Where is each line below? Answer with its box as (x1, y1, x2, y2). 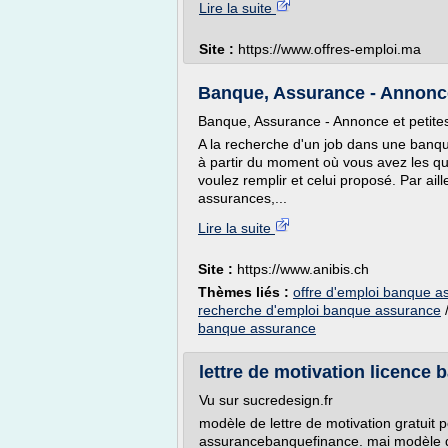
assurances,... (198, 190, 287, 206)
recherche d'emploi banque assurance (198, 302, 441, 318)
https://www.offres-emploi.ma (238, 41, 421, 57)
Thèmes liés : (198, 284, 293, 300)
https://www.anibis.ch (237, 261, 369, 277)
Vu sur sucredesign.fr (199, 392, 333, 408)
